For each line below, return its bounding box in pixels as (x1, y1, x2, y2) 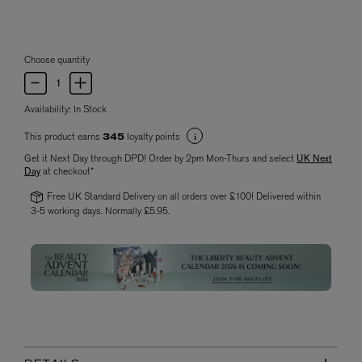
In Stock (74, 103, 107, 116)
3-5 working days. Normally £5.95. (31, 204, 170, 218)
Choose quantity (24, 53, 90, 67)
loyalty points (124, 130, 183, 144)
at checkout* (40, 165, 94, 179)
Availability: (24, 103, 74, 116)
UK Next (297, 152, 332, 166)
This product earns (24, 130, 103, 144)
